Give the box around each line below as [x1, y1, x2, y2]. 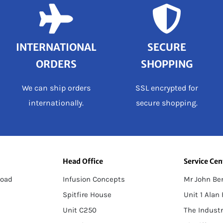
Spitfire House [62, 190, 111, 200]
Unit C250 [62, 206, 97, 215]
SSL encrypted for [135, 83, 199, 93]
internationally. [28, 98, 84, 108]
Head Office [62, 157, 103, 166]
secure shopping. [136, 98, 198, 108]
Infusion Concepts [62, 175, 125, 184]
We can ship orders [21, 83, 91, 93]
